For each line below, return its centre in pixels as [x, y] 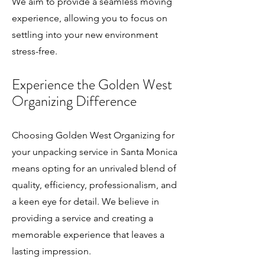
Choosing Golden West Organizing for [93, 135]
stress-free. [35, 51]
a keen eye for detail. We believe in [85, 201]
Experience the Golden [76, 85]
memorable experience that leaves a [88, 235]
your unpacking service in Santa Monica [95, 152]
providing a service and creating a [83, 218]
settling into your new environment [85, 35]
